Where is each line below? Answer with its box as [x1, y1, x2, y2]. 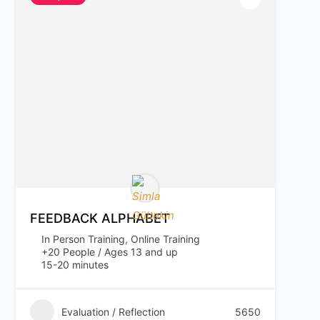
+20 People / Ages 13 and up [41, 246, 178, 258]
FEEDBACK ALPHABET [29, 211, 170, 226]
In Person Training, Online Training [41, 233, 200, 245]
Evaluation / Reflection [61, 305, 165, 318]
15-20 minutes [41, 259, 109, 271]
